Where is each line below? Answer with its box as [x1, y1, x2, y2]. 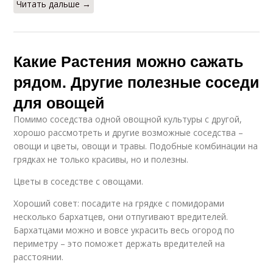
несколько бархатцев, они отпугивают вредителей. [13, 211, 229, 223]
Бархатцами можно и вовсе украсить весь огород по [13, 224, 235, 236]
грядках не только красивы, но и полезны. [13, 154, 189, 166]
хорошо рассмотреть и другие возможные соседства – [13, 127, 244, 139]
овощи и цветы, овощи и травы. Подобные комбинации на [13, 140, 258, 152]
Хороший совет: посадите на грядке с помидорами [13, 197, 225, 210]
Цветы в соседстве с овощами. [13, 175, 144, 188]
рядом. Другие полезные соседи [13, 71, 260, 93]
